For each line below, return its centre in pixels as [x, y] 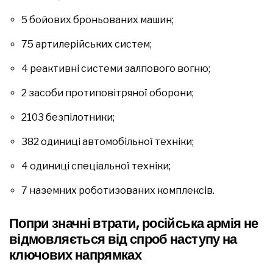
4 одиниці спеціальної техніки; [96, 166]
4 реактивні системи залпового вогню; [116, 68]
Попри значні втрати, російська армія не [134, 223]
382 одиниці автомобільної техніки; [108, 141]
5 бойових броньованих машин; [97, 19]
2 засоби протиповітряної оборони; [108, 93]
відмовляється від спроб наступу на [123, 239]
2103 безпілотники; [68, 117]
